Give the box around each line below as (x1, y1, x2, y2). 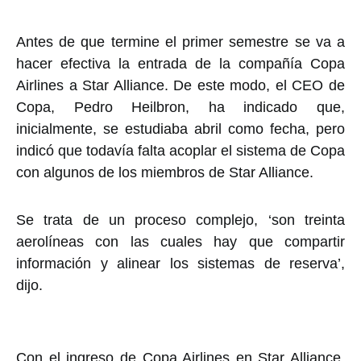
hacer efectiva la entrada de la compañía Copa (16, 56, 345, 73)
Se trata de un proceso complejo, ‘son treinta (16, 212, 345, 229)
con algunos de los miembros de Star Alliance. (16, 164, 313, 181)
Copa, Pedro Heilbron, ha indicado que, (16, 99, 345, 116)
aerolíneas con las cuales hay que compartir (16, 234, 345, 251)
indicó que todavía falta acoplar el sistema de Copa (16, 143, 345, 160)
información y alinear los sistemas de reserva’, (16, 255, 345, 272)
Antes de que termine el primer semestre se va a (16, 34, 345, 51)
